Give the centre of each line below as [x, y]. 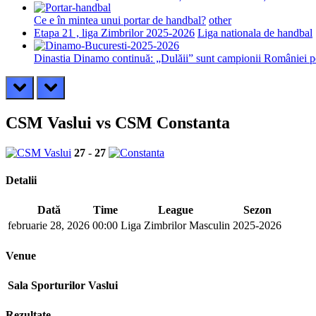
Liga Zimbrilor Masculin [175, 226]
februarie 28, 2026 [49, 226]
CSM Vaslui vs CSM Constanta [118, 122]
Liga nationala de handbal [255, 33]
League [175, 210]
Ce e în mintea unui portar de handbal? [120, 20]
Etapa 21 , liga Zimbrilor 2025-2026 [114, 33]
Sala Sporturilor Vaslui [63, 285]
